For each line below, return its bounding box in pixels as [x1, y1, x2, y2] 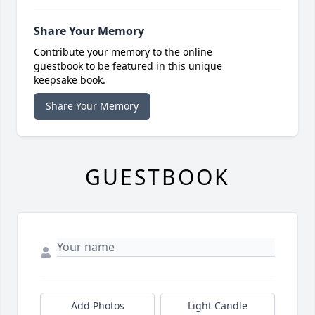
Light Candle [188, 299, 247, 313]
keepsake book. [34, 73, 105, 87]
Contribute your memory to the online [34, 45, 212, 59]
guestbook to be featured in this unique [34, 59, 222, 73]
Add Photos [70, 299, 124, 313]
